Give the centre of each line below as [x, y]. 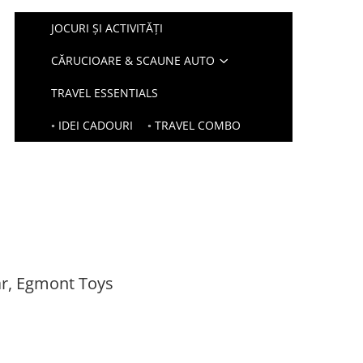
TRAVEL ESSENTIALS [105, 93]
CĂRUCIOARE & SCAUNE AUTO [133, 60]
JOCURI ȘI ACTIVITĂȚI [107, 28]
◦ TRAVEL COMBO [194, 125]
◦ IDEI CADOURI [92, 125]
